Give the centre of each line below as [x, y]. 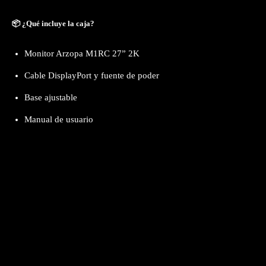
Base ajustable [51, 97]
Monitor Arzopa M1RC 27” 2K [82, 53]
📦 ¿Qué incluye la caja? [53, 23]
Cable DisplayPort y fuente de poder [92, 75]
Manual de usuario [59, 119]
